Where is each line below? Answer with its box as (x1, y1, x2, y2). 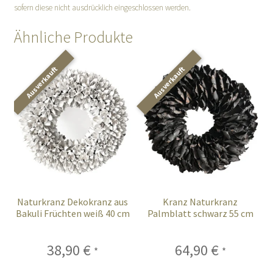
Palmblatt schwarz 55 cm (147, 207, 253, 219)
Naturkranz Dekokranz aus (17, 195, 129, 208)
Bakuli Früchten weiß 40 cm (15, 207, 130, 219)
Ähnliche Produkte (13, 27, 133, 47)
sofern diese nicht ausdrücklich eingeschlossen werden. (13, 2, 191, 13)
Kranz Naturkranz (163, 195, 238, 208)
